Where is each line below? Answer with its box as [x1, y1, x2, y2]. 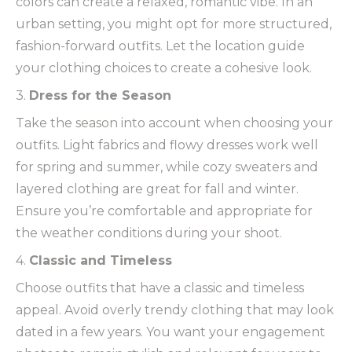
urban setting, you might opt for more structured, [16, 16, 332, 32]
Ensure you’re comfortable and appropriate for [16, 203, 313, 219]
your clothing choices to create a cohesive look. [16, 60, 312, 76]
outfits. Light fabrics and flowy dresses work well [16, 137, 318, 153]
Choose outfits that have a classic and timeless [16, 280, 304, 296]
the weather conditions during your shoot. [16, 225, 282, 241]
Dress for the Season [29, 88, 171, 104]
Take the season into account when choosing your [16, 115, 333, 131]
